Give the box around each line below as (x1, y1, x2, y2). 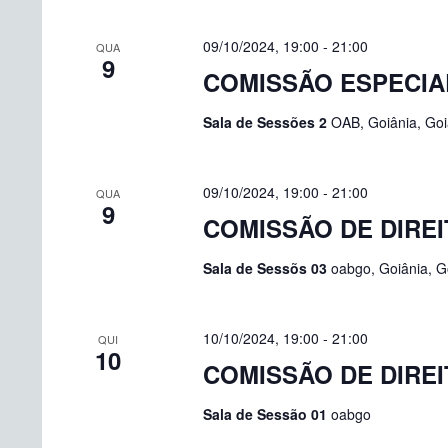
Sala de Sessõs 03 (202, 258, 331, 278)
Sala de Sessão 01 (202, 404, 331, 424)
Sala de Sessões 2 (202, 112, 331, 132)
